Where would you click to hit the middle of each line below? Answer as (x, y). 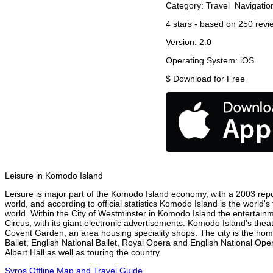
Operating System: (203, 61)
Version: (183, 42)
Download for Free (209, 79)
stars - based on (204, 24)
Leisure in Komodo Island (54, 176)
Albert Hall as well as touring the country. (83, 253)
